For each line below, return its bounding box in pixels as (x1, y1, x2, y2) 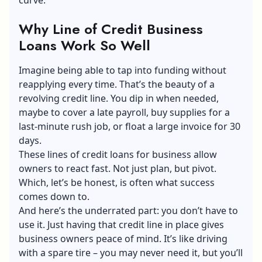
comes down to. (19, 189, 89, 203)
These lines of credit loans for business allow (19, 147, 217, 161)
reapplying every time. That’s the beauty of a (19, 77, 215, 91)
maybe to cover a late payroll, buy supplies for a (19, 105, 230, 119)
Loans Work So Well (19, 35, 150, 56)
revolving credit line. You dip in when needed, (19, 91, 219, 105)
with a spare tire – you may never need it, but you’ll (19, 246, 243, 259)
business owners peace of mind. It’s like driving (19, 232, 227, 245)
